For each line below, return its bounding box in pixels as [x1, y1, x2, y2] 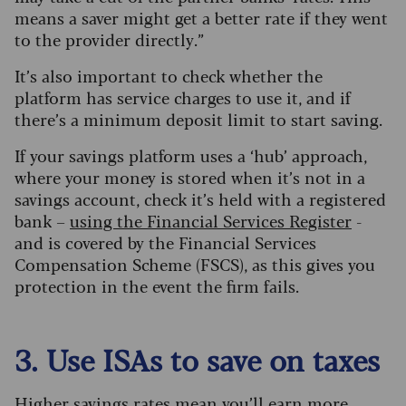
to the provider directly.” [14, 27, 208, 52]
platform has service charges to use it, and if [14, 85, 351, 110]
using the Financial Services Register [70, 208, 352, 233]
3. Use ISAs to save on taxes [14, 338, 380, 381]
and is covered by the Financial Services [14, 230, 316, 255]
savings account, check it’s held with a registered [14, 187, 386, 211]
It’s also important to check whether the [14, 63, 323, 88]
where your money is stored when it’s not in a [14, 165, 365, 189]
